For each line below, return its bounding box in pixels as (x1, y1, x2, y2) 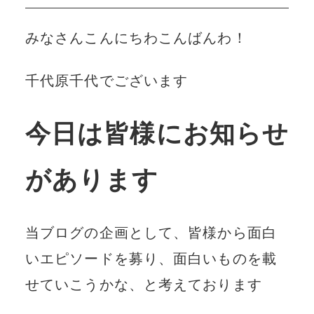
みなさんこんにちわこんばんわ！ (25, 29, 247, 46)
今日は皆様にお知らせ (25, 118, 289, 149)
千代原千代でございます (25, 71, 189, 89)
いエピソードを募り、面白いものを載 (25, 250, 277, 267)
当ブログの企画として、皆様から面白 (25, 224, 277, 241)
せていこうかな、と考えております (25, 275, 262, 293)
